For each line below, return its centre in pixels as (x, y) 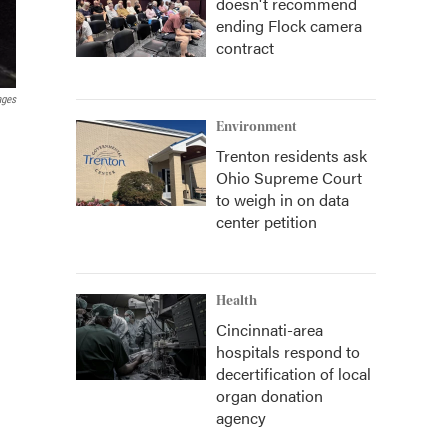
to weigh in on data (282, 199)
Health (236, 301)
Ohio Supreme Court (289, 177)
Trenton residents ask (291, 155)
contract (245, 47)
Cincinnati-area (269, 329)
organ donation (269, 395)
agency (241, 417)
